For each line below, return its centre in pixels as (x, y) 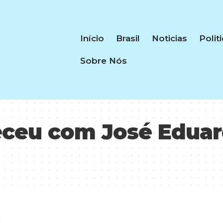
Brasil (128, 38)
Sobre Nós (103, 61)
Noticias (169, 38)
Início (92, 38)
